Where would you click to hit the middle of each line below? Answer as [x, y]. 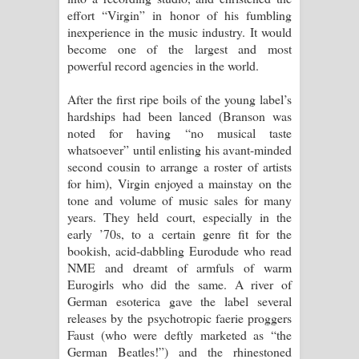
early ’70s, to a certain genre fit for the [179, 233]
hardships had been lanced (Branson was [179, 115]
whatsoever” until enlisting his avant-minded [179, 149]
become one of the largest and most [179, 48]
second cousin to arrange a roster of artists [179, 166]
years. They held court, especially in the [179, 216]
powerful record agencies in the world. [163, 65]
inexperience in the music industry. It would [179, 31]
